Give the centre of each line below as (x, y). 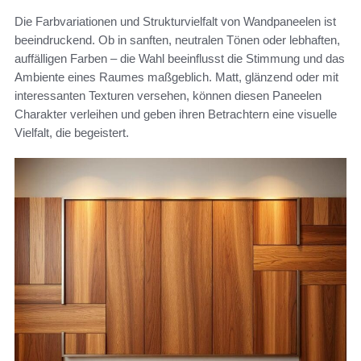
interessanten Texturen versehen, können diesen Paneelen (168, 95)
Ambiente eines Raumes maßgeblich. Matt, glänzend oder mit (176, 77)
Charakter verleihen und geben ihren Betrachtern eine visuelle (176, 114)
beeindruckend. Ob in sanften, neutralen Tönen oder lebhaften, (177, 39)
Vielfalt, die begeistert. (72, 132)
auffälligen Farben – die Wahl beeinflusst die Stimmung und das (180, 58)
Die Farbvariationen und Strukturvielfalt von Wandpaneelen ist (175, 21)
